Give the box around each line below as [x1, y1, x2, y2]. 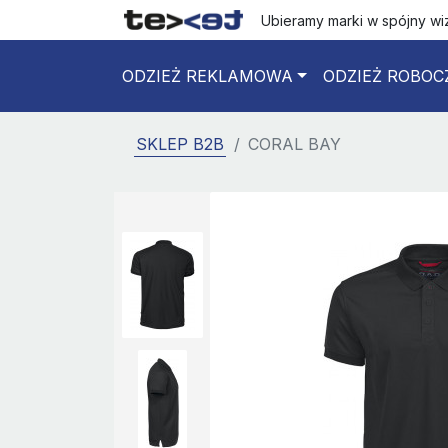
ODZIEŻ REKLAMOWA [122, 66, 293, 86]
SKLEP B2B [136, 134, 224, 154]
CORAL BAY [248, 134, 341, 154]
